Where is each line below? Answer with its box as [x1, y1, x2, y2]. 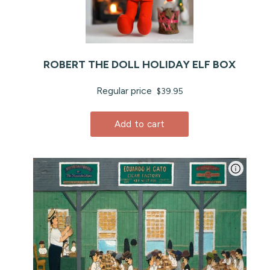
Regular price [96, 85, 154, 97]
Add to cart [114, 119, 165, 130]
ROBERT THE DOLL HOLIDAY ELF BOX [43, 58, 236, 72]
